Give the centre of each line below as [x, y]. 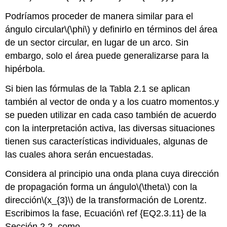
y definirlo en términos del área [154, 29]
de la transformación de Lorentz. [140, 200]
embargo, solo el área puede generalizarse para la [107, 55]
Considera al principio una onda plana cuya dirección [112, 174]
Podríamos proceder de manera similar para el [99, 16]
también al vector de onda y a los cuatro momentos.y [112, 102]
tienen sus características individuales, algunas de [107, 141]
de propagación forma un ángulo [71, 187]
